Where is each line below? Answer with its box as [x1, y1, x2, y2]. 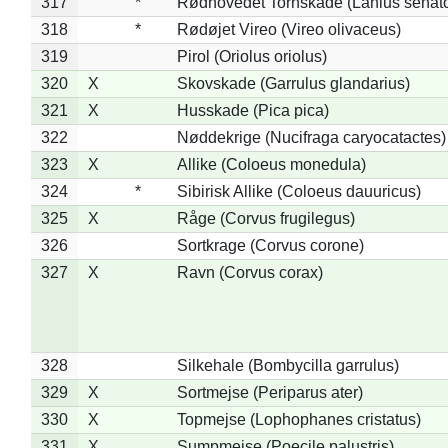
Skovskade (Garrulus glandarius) [176, 74, 410, 92]
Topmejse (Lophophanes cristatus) [176, 410, 421, 428]
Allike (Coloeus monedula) [176, 155, 366, 173]
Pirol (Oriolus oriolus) [176, 47, 327, 65]
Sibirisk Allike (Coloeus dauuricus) [176, 182, 421, 200]
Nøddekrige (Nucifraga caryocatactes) [176, 128, 446, 146]
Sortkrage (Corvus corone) [176, 236, 364, 254]
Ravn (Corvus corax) [176, 263, 323, 281]
